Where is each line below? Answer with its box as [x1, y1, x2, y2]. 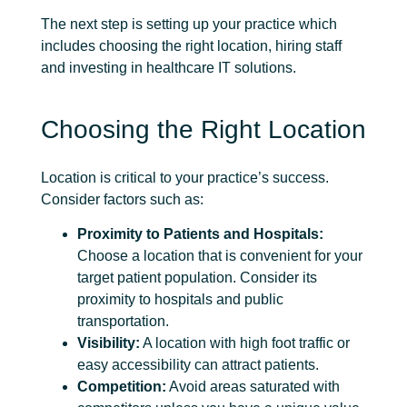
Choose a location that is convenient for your [77, 248, 362, 264]
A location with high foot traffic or [140, 335, 350, 352]
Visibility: [77, 335, 140, 352]
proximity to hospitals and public [77, 292, 283, 308]
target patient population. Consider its [77, 270, 317, 286]
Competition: [77, 379, 166, 395]
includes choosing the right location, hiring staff [41, 38, 342, 55]
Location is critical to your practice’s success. [41, 169, 329, 185]
